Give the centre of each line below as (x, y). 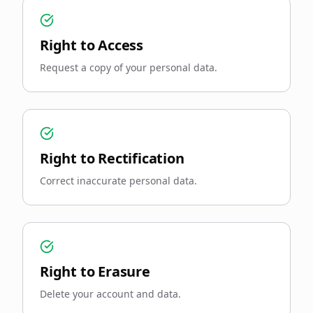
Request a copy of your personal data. (129, 67)
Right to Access (92, 45)
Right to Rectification (112, 158)
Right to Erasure (95, 271)
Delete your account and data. (110, 294)
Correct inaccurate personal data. (118, 181)
